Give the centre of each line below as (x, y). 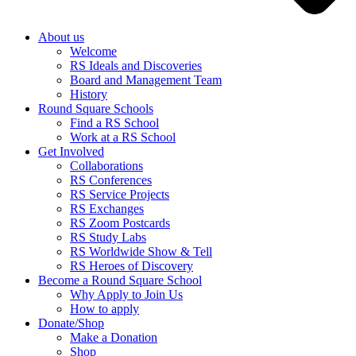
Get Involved (71, 152)
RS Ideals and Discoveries (136, 66)
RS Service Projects (120, 195)
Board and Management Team (146, 80)
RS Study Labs (108, 238)
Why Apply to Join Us (126, 295)
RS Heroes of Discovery (132, 266)
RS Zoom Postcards (120, 223)
